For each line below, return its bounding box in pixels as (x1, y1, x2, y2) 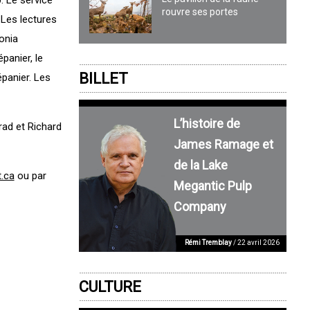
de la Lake (173, 157, 228, 172)
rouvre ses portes (162, 6, 239, 18)
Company (173, 199, 226, 214)
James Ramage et (173, 136, 273, 152)
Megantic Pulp (173, 178, 252, 193)
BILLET (79, 69, 129, 87)
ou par (14, 169, 46, 182)
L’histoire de (173, 116, 240, 131)
